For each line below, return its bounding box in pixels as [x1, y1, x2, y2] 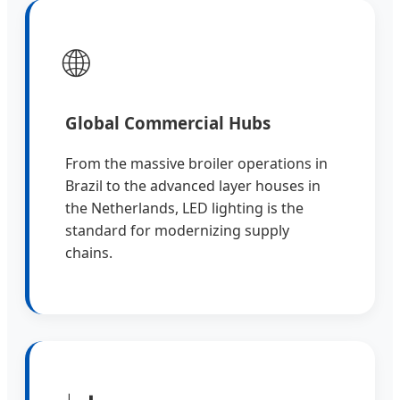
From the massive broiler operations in [65, 154, 328, 174]
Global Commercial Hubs [65, 112, 271, 135]
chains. [65, 243, 112, 263]
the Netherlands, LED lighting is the [65, 198, 304, 219]
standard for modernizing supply [65, 221, 289, 241]
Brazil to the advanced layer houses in [65, 176, 321, 196]
